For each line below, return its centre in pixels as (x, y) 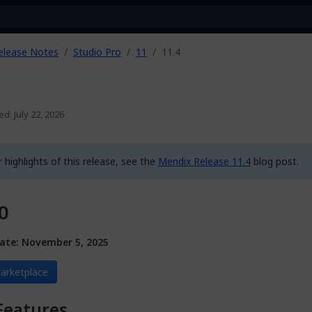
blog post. (274, 161)
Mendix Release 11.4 (204, 161)
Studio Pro (97, 52)
